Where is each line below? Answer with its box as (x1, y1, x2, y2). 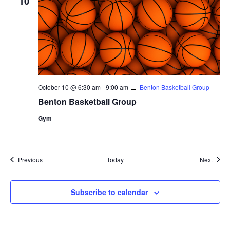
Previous (17, 155, 43, 164)
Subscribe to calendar (71, 186, 148, 197)
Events (42, 154, 61, 163)
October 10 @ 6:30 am (37, 82, 101, 91)
